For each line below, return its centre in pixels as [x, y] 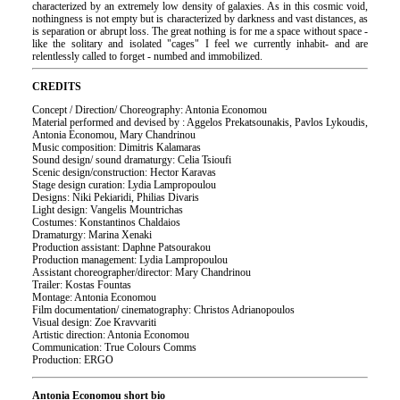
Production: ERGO [72, 360]
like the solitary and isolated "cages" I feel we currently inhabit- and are [200, 44]
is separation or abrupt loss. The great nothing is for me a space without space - [200, 32]
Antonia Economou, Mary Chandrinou [113, 135]
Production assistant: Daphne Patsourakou [121, 248]
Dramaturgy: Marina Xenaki [92, 235]
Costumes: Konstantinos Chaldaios [106, 223]
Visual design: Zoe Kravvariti [94, 323]
